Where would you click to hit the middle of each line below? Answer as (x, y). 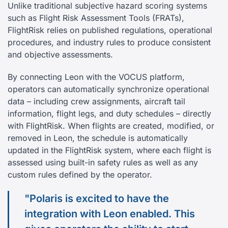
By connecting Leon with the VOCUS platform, (96, 77)
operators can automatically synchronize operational (108, 89)
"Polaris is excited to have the (97, 199)
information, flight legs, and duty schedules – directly (109, 114)
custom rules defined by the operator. (80, 175)
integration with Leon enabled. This (110, 214)
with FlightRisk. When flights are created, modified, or (111, 126)
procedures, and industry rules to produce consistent (109, 42)
